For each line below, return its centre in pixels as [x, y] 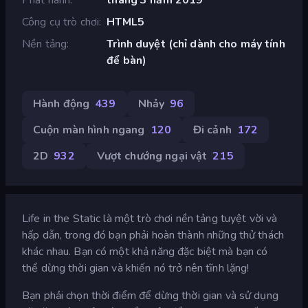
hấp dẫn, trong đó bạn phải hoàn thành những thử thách [153, 235]
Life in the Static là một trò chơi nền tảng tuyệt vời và [150, 218]
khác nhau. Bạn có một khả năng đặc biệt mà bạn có [145, 251]
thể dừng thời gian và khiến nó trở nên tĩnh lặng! [136, 268]
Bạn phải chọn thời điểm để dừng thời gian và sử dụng [150, 295]
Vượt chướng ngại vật [152, 156]
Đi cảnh [212, 130]
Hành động [62, 103]
